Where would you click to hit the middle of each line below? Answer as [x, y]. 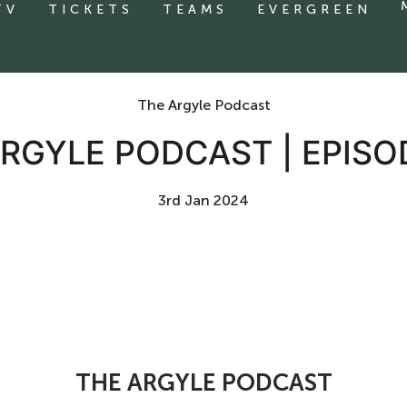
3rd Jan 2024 [203, 200]
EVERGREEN [314, 10]
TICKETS [91, 10]
